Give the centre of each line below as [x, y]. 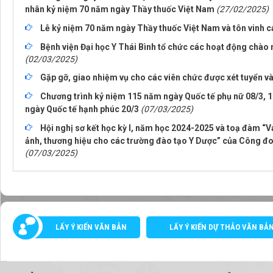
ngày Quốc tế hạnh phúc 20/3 [82, 109]
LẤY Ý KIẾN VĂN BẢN [91, 227]
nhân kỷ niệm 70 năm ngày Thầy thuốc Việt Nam [120, 9]
